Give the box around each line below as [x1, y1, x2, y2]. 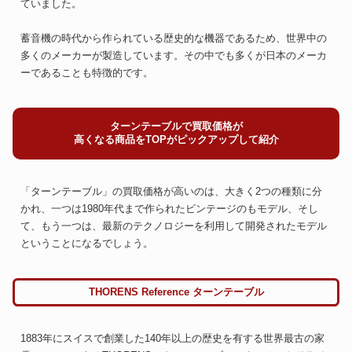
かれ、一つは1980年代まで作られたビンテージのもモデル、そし [20, 203, 318, 215]
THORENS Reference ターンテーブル [88, 285, 264, 298]
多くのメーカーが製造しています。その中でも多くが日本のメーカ [20, 49, 327, 62]
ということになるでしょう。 [20, 237, 153, 250]
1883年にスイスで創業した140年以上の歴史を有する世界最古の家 [20, 332, 324, 345]
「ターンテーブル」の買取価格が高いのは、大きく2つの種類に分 [20, 185, 322, 198]
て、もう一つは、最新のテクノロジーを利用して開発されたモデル [20, 220, 327, 233]
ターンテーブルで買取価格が [109, 120, 243, 133]
